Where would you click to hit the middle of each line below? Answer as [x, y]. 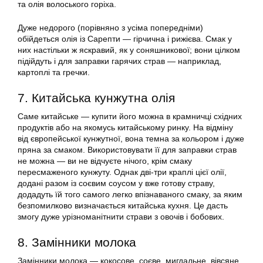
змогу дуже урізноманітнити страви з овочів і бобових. [121, 217]
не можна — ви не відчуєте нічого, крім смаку [105, 161]
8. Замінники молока [77, 242]
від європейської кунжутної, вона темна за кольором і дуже [131, 139]
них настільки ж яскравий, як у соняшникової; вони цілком [129, 50]
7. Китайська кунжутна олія [96, 98]
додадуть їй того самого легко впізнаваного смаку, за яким [130, 195]
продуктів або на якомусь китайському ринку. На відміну [125, 128]
